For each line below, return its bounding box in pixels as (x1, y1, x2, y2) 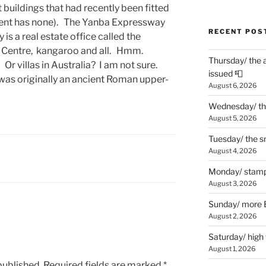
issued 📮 (208, 68, 243, 79)
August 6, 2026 (208, 81, 256, 90)
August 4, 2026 (208, 147, 256, 156)
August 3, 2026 (208, 179, 256, 188)
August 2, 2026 (208, 212, 256, 221)
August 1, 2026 (208, 245, 255, 254)
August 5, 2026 (208, 114, 256, 123)
